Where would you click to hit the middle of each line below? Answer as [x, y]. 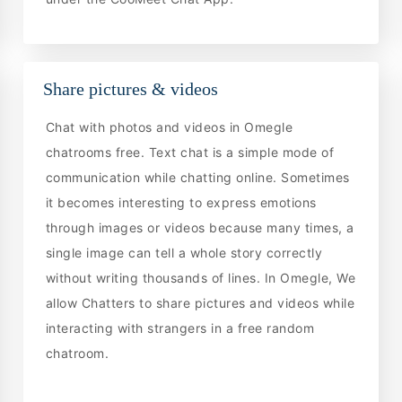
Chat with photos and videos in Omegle [169, 127]
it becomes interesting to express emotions [181, 203]
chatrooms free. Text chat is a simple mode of [190, 153]
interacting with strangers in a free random [180, 328]
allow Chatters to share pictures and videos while [200, 303]
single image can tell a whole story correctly [184, 253]
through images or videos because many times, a [200, 228]
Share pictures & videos [130, 89]
